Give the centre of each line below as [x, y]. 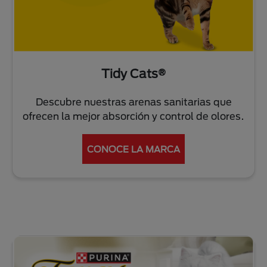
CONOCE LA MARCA [133, 149]
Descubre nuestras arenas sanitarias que [133, 102]
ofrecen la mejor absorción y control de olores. [133, 116]
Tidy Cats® [133, 74]
